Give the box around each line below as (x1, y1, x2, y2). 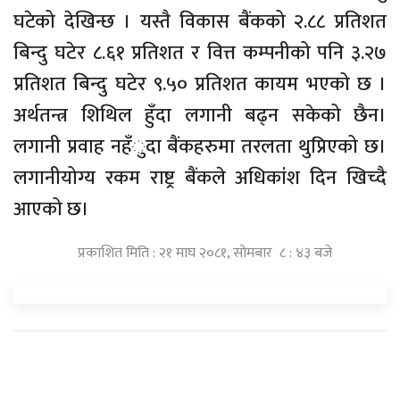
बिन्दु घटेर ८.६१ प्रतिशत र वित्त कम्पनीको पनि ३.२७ (13, 37, 387, 70)
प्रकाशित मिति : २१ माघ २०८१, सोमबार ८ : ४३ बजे (77, 241, 332, 265)
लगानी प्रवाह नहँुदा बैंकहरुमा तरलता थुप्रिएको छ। (13, 130, 387, 163)
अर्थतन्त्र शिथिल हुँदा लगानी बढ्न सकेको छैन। (13, 99, 387, 132)
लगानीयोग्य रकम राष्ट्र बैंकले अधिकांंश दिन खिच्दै (13, 162, 387, 195)
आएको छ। (13, 193, 89, 226)
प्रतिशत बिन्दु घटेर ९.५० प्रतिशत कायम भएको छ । (13, 68, 387, 101)
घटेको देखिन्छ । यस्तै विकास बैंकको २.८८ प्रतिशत (13, 5, 387, 38)
